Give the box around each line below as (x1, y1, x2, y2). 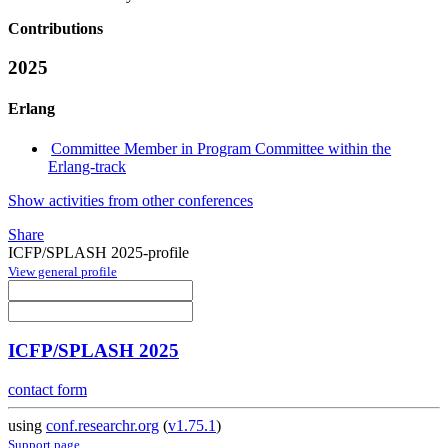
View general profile (8, 263, 117, 279)
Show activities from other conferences (8, 191, 253, 209)
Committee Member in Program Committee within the (51, 139, 392, 157)
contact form (8, 381, 87, 399)
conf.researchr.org (46, 417, 159, 435)
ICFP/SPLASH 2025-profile (8, 243, 189, 261)
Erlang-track (48, 157, 126, 175)
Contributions (8, 20, 103, 38)
